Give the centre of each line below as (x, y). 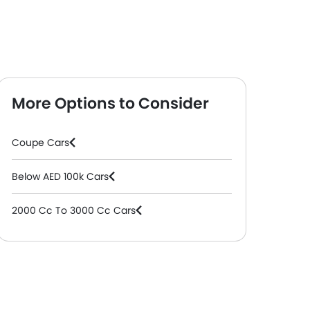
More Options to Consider (110, 103)
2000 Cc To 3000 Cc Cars (74, 210)
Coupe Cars (40, 143)
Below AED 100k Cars (60, 176)
